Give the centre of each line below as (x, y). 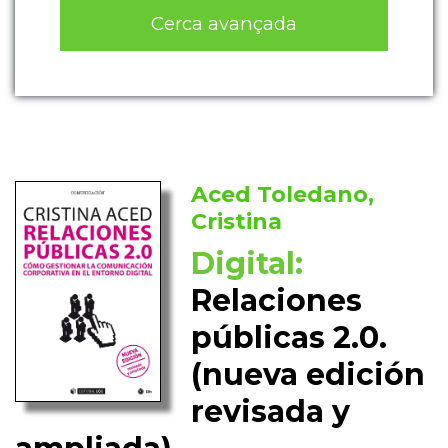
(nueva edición (308, 375)
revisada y (271, 412)
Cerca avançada (224, 23)
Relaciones (277, 301)
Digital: (247, 264)
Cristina (237, 222)
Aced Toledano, (283, 195)
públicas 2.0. (289, 338)
